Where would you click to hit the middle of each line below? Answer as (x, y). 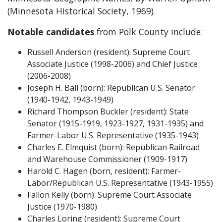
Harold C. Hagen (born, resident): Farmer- (104, 171)
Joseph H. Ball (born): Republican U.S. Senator (111, 87)
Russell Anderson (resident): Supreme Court (109, 52)
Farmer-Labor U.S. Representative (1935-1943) (113, 135)
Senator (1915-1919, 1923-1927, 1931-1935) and (115, 123)
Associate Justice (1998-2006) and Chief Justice (112, 64)
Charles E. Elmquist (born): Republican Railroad (113, 147)
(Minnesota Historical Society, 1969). (82, 11)
